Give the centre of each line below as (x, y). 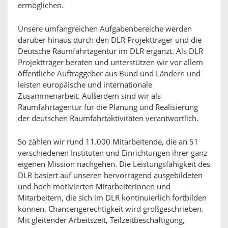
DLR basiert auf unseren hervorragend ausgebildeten (110, 176)
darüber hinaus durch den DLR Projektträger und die (110, 40)
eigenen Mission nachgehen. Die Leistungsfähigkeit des (114, 164)
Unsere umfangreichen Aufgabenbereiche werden (105, 29)
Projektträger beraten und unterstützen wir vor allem (110, 63)
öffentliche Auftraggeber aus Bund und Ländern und (109, 74)
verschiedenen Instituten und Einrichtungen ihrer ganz (112, 153)
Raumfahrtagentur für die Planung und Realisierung (108, 107)
